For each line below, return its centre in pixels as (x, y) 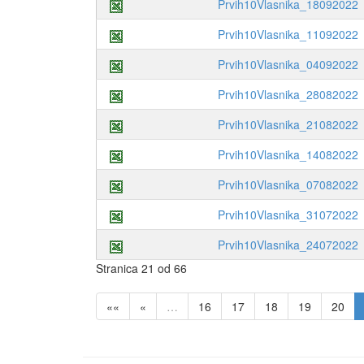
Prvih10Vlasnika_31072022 (288, 215)
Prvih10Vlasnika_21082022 (288, 125)
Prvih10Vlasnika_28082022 (288, 95)
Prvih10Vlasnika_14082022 (288, 155)
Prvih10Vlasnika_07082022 (288, 185)
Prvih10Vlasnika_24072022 (288, 245)
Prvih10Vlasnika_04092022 (288, 65)
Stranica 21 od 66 (141, 269)
